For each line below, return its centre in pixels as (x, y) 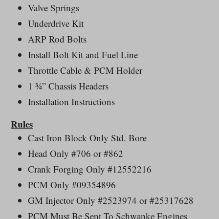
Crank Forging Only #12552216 (90, 169)
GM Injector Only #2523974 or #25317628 (111, 200)
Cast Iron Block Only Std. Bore (87, 137)
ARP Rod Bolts (57, 39)
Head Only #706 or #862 (76, 153)
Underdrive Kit (56, 23)
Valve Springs (54, 8)
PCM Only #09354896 (72, 184)
